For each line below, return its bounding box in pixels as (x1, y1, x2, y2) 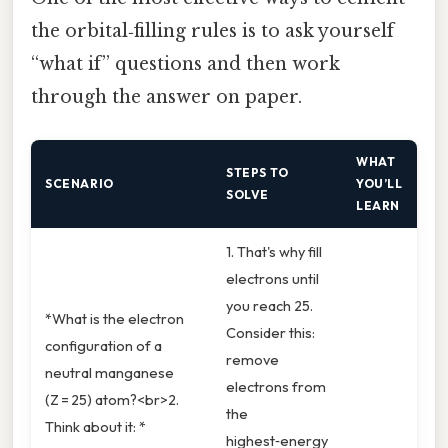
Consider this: (226, 323, 315, 343)
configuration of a (45, 336, 162, 356)
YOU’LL (356, 176, 403, 192)
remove (226, 350, 279, 370)
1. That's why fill (226, 242, 322, 262)
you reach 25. (226, 296, 313, 316)
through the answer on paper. (31, 86, 302, 109)
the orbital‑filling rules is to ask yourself (31, 20, 394, 43)
